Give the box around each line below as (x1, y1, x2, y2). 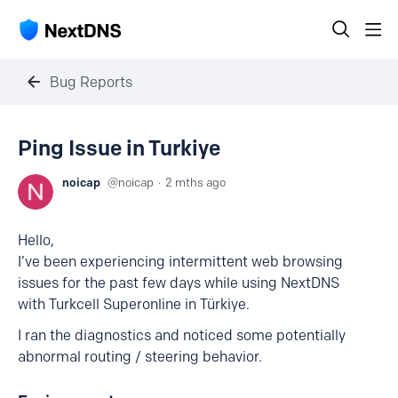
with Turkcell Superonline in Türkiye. (18, 296, 250, 313)
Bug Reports (50, 73, 132, 91)
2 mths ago (165, 175, 226, 189)
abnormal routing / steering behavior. (18, 348, 262, 365)
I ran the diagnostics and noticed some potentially (18, 327, 346, 344)
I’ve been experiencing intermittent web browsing (18, 253, 343, 270)
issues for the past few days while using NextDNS (18, 275, 339, 291)
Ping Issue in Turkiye (18, 135, 220, 161)
